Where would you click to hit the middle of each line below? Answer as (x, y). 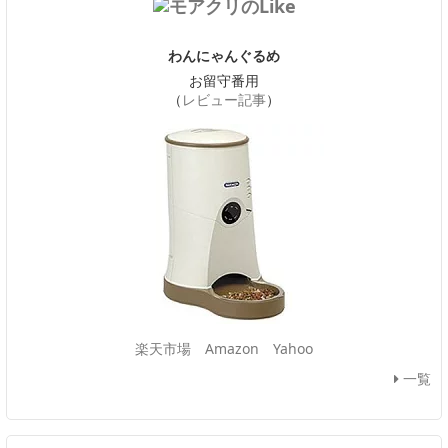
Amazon (232, 348)
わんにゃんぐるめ (224, 55)
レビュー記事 (224, 99)
